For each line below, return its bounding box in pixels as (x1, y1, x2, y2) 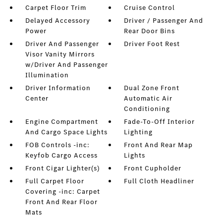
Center (25, 94, 49, 104)
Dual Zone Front (124, 83, 180, 93)
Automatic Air (124, 94, 173, 104)
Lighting (124, 127, 153, 137)
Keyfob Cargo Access (25, 151, 98, 161)
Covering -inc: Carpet (25, 187, 100, 197)
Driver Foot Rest (124, 39, 180, 49)
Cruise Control (124, 3, 175, 13)
